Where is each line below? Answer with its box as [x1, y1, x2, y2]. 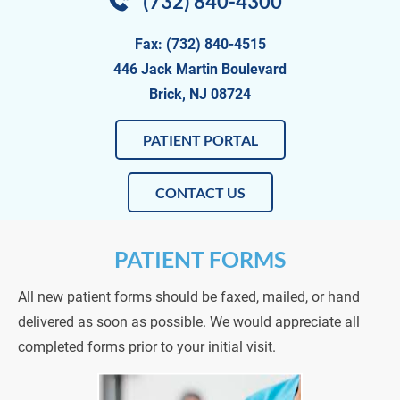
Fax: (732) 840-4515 [134, 36, 266, 53]
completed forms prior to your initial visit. [18, 338, 276, 355]
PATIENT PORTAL [142, 131, 258, 148]
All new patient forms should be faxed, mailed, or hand [18, 288, 363, 305]
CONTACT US [154, 184, 246, 201]
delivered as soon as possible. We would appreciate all [18, 313, 363, 330]
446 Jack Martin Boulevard [113, 61, 287, 78]
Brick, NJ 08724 [149, 86, 251, 103]
